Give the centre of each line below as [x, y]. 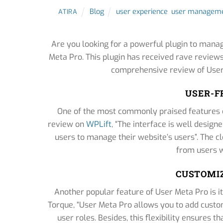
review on [67, 124]
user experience [142, 12]
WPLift [99, 124]
